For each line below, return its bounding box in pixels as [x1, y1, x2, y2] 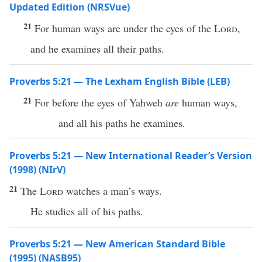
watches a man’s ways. [63, 184, 162, 198]
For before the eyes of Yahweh [35, 95, 166, 109]
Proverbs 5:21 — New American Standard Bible [9, 237, 225, 250]
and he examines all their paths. [30, 42, 164, 56]
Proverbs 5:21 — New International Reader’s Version [9, 149, 252, 162]
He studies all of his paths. [30, 204, 143, 218]
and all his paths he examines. [58, 116, 185, 130]
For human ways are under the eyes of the [35, 21, 214, 35]
